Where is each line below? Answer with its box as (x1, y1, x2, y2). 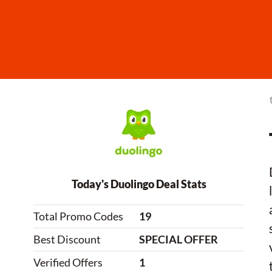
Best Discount (33, 233, 101, 246)
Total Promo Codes (33, 209, 123, 223)
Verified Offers (33, 256, 103, 269)
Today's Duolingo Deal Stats (71, 177, 206, 191)
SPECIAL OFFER (139, 233, 218, 246)
